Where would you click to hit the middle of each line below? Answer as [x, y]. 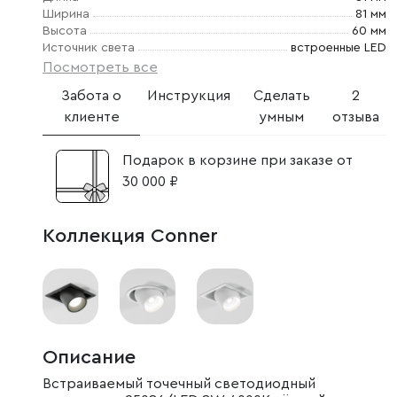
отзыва [356, 117]
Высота [65, 31]
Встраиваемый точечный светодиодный [179, 384]
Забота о [92, 96]
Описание [89, 358]
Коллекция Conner [130, 236]
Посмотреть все [100, 67]
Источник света [89, 48]
